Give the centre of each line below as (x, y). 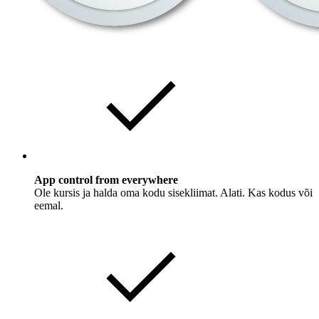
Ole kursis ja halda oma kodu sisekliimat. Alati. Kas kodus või (173, 192)
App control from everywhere (106, 179)
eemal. (49, 205)
